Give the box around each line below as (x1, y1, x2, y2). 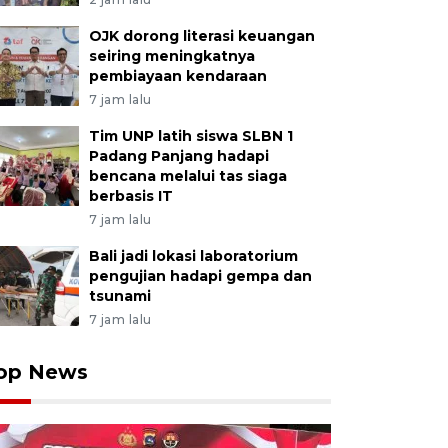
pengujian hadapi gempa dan (88, 267, 312, 285)
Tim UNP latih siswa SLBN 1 (88, 127, 293, 145)
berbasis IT (88, 187, 173, 205)
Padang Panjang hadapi (88, 147, 269, 165)
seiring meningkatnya (88, 47, 255, 65)
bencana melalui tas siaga (88, 167, 287, 185)
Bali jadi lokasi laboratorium (88, 247, 298, 265)
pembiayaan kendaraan (88, 67, 267, 85)
